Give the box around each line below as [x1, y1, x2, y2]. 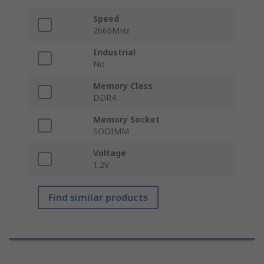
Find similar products [48, 191, 148, 204]
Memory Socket [93, 114, 160, 126]
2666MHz [93, 25, 130, 37]
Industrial [93, 47, 136, 58]
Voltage [93, 147, 126, 159]
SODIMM [93, 126, 129, 137]
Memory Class [93, 80, 153, 92]
